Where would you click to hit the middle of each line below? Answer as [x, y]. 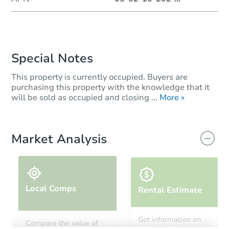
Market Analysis [59, 139]
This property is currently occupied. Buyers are [99, 77]
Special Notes [52, 58]
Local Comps [51, 188]
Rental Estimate [170, 190]
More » [172, 97]
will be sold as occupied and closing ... [84, 97]
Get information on [169, 220]
